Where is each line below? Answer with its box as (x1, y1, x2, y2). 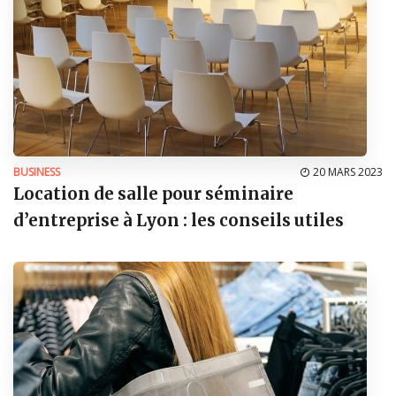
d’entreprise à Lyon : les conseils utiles (13, 209, 344, 231)
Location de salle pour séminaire (13, 183, 293, 204)
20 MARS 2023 (313, 164, 383, 179)
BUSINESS (13, 164, 60, 179)
